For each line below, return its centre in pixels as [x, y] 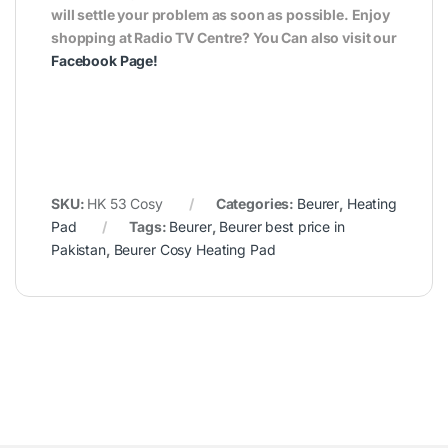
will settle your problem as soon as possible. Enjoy [220, 15]
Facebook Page [102, 61]
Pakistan [78, 250]
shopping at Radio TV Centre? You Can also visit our [224, 38]
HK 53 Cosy [125, 204]
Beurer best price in [282, 227]
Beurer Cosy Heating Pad [194, 250]
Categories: [256, 204]
